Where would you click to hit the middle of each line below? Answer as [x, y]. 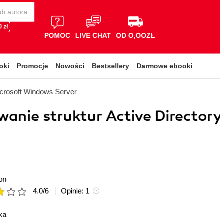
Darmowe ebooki [165, 66]
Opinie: [73, 191]
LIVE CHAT [93, 35]
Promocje [32, 66]
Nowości [70, 66]
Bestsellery [110, 66]
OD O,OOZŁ [136, 35]
